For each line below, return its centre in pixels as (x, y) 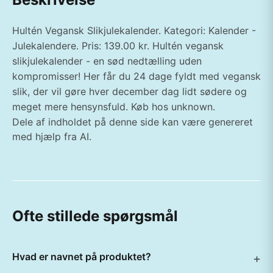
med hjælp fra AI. (52, 136)
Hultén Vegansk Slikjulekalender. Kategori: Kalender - (134, 30)
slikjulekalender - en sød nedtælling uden (107, 61)
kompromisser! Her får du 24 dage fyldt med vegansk (136, 76)
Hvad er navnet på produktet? (82, 257)
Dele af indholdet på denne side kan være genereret (133, 122)
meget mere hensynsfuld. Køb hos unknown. (114, 107)
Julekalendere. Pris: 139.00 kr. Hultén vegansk (118, 46)
